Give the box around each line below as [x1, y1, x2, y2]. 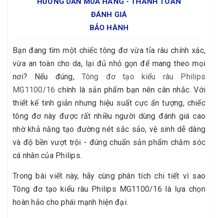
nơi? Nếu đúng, [13, 72, 82, 81]
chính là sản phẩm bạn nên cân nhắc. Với [55, 85, 205, 94]
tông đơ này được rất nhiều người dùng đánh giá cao [13, 111, 205, 121]
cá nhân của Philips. [13, 150, 82, 160]
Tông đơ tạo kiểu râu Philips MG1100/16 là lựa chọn [13, 184, 205, 194]
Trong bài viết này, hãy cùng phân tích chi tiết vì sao [13, 171, 205, 181]
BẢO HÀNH [89, 23, 129, 32]
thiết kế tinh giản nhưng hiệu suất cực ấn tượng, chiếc [13, 98, 205, 108]
